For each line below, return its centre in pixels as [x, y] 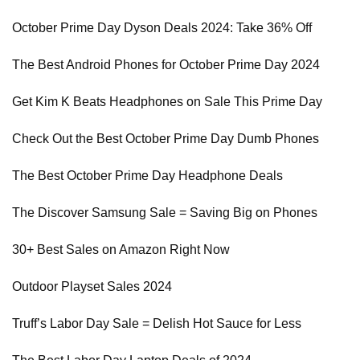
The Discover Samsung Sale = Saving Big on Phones [165, 213]
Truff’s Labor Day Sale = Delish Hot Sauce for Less [157, 323]
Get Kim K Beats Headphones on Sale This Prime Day [167, 102]
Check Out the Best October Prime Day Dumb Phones [166, 139]
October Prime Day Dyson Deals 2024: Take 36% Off [162, 28]
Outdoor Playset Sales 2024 [92, 286]
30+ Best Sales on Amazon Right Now [121, 250]
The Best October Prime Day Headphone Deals [147, 176]
